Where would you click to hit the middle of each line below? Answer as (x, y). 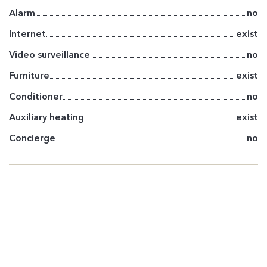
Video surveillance (49, 54)
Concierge (32, 138)
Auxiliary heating (46, 117)
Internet (27, 33)
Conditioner (36, 96)
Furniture (29, 75)
